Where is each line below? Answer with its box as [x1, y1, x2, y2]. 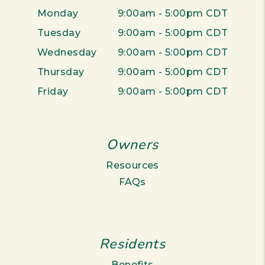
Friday [37, 86, 69, 97]
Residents [99, 235, 166, 253]
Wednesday [37, 47, 97, 58]
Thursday [37, 66, 85, 77]
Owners [106, 135, 159, 154]
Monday [37, 8, 79, 19]
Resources [106, 160, 159, 171]
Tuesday [37, 27, 80, 38]
